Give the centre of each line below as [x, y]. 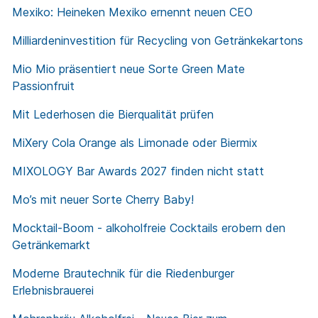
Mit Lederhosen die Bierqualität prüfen [113, 115]
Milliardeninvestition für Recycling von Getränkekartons [158, 41]
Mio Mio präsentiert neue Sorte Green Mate [128, 69]
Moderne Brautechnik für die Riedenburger [123, 274]
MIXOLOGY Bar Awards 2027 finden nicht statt [138, 171]
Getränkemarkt [51, 245]
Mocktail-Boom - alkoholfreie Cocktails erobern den [149, 228]
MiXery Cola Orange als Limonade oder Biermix [135, 143]
